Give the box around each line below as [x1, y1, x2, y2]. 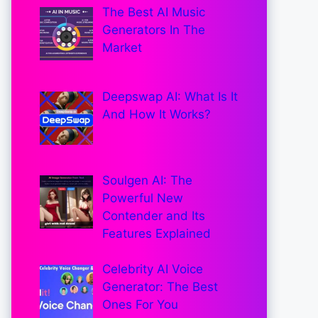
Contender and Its [102, 208, 205, 223]
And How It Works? [102, 106, 211, 121]
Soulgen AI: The [102, 172, 192, 187]
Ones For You [102, 297, 178, 312]
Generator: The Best [102, 280, 218, 295]
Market [102, 40, 142, 55]
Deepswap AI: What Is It [102, 89, 238, 104]
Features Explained [102, 226, 211, 241]
